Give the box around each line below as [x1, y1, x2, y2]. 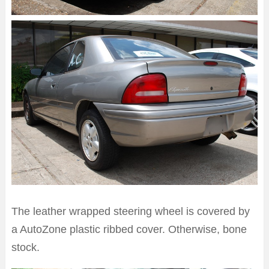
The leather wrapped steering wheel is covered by [11, 205, 250, 217]
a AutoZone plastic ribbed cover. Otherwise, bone [11, 223, 247, 235]
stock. [11, 241, 40, 253]
